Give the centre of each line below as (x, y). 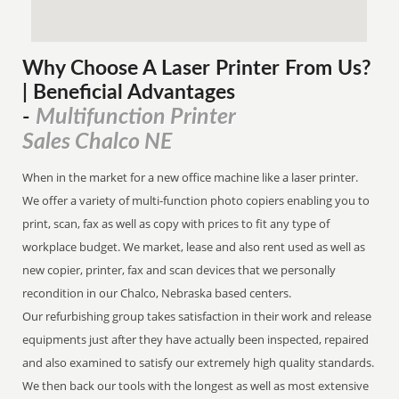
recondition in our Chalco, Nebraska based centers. (159, 293)
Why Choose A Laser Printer (151, 69)
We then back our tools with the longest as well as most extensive (196, 386)
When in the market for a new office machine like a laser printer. (191, 177)
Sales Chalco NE (98, 142)
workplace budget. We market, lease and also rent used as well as (194, 247)
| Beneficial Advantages (129, 93)
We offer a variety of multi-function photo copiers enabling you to (196, 200)
